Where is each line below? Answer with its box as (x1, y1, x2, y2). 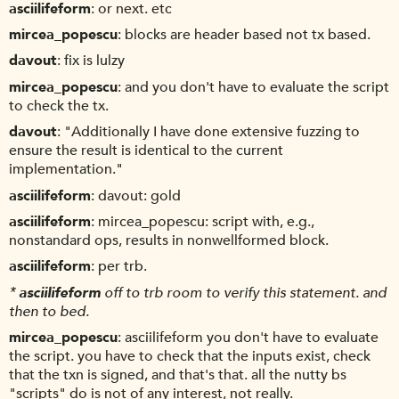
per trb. (98, 256, 147, 277)
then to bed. (9, 301, 89, 322)
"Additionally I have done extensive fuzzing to (64, 122, 360, 142)
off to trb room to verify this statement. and (101, 282, 387, 303)
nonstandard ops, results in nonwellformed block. (9, 231, 329, 251)
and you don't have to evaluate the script (125, 77, 389, 97)
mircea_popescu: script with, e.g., (98, 211, 314, 232)
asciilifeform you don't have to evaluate (125, 327, 379, 347)
